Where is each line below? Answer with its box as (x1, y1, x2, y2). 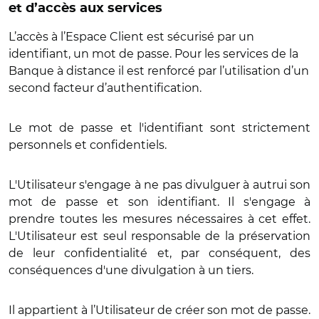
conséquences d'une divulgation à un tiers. (9, 263, 253, 277)
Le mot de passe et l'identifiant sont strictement (9, 121, 310, 135)
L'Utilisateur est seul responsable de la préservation (9, 229, 310, 243)
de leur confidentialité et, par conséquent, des (9, 246, 310, 260)
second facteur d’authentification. (9, 81, 202, 95)
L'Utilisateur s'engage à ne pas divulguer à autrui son (9, 178, 310, 192)
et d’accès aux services (9, 2, 162, 15)
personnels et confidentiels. (9, 138, 167, 152)
